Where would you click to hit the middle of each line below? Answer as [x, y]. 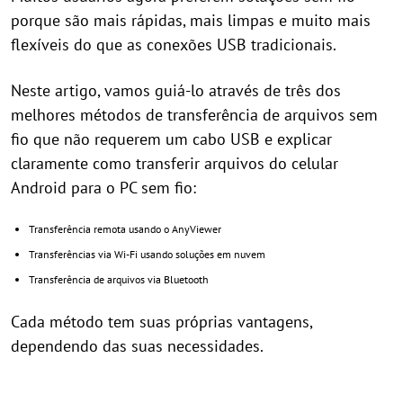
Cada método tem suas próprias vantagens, [161, 322]
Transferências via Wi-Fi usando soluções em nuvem [147, 255]
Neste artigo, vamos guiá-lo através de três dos [176, 91]
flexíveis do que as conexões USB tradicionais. [174, 45]
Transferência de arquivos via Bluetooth [119, 280]
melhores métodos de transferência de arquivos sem [194, 115]
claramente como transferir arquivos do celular [175, 164]
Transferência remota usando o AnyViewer [125, 229]
